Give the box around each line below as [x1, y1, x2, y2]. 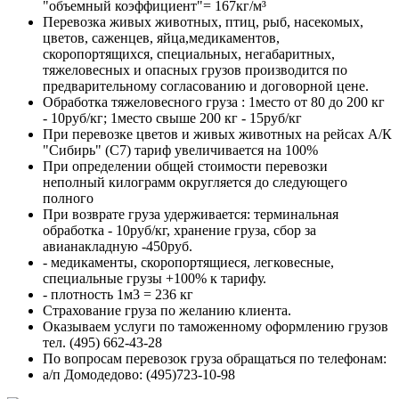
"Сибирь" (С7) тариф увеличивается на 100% [43, 142, 318, 159]
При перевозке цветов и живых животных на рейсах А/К [43, 126, 392, 142]
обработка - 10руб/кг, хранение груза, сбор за [43, 223, 316, 239]
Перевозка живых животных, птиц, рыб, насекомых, [43, 14, 363, 30]
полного [43, 191, 94, 207]
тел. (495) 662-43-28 [43, 335, 162, 351]
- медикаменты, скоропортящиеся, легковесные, [43, 255, 334, 271]
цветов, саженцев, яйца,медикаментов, [43, 30, 280, 46]
